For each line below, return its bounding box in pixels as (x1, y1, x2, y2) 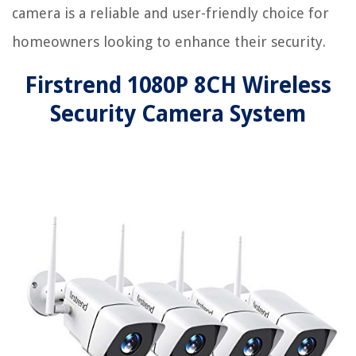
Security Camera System (50, 101, 306, 128)
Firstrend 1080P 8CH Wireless (25, 72, 331, 99)
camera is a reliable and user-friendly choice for (12, 5, 329, 22)
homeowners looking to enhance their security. (12, 33, 326, 51)
